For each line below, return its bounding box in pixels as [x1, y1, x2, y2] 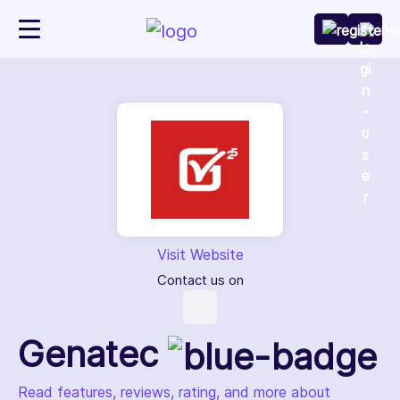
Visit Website [156, 246, 244, 263]
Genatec [18, 332, 168, 376]
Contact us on [156, 271, 244, 288]
